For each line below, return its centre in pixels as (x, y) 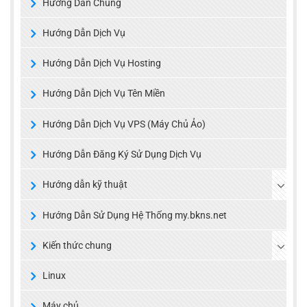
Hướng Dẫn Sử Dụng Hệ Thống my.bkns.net (135, 215)
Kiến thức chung (77, 245)
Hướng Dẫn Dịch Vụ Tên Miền (104, 94)
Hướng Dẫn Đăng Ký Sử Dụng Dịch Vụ (122, 154)
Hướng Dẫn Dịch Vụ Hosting (102, 63)
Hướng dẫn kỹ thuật (85, 185)
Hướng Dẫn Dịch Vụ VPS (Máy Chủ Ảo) (124, 124)
